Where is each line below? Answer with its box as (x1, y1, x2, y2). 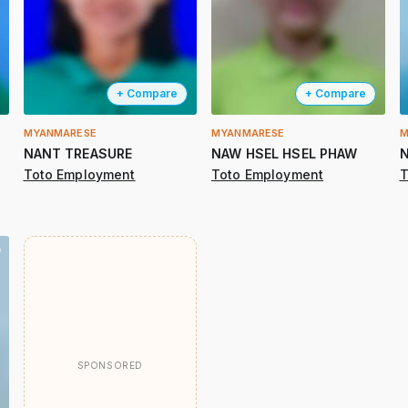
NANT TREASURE (23, 146, 133, 162)
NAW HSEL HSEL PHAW (211, 146, 358, 162)
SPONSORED (76, 360, 143, 372)
